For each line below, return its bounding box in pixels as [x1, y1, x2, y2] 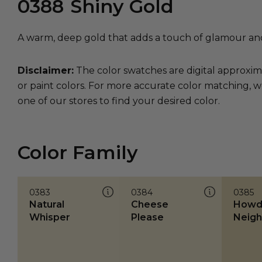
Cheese [131, 199, 169, 211]
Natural [29, 199, 64, 211]
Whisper [29, 212, 70, 223]
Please [131, 212, 164, 223]
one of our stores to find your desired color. [18, 95, 220, 106]
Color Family [18, 141, 138, 164]
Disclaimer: [18, 65, 74, 76]
